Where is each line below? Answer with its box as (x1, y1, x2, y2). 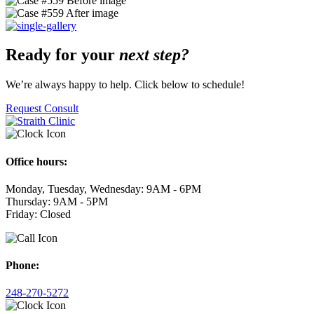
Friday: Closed (6, 207, 71, 220)
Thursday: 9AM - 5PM (6, 195, 108, 207)
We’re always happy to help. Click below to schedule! (6, 78, 245, 91)
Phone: (6, 259, 39, 272)
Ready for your (6, 46, 119, 64)
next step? (119, 46, 189, 64)
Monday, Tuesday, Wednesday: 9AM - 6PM (6, 182, 201, 195)
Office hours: (6, 155, 67, 168)
